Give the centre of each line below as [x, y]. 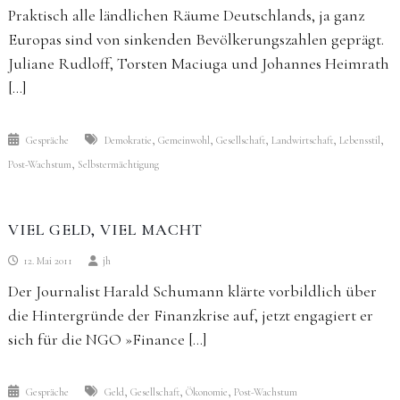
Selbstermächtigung [118, 164]
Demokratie [128, 140]
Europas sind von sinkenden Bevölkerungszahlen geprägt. [196, 39]
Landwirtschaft [302, 140]
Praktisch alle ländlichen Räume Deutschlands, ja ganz [186, 15]
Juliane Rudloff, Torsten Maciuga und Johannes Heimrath [198, 63]
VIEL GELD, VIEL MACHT [105, 229]
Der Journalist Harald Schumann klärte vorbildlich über [192, 291]
